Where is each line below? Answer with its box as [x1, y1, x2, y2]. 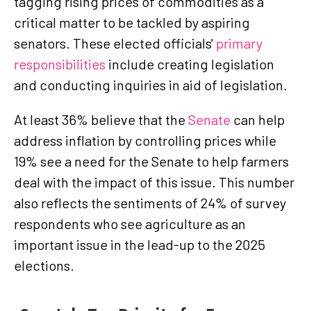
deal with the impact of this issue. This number [14, 173, 294, 190]
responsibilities [14, 55, 106, 72]
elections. [14, 256, 74, 274]
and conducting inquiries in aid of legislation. [14, 76, 290, 93]
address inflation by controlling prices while [14, 131, 276, 149]
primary [216, 34, 262, 51]
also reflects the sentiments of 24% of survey [14, 194, 286, 211]
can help [233, 110, 285, 128]
